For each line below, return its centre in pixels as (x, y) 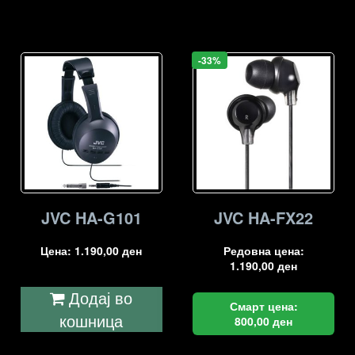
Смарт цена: (263, 306)
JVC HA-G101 (91, 218)
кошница (92, 321)
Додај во (101, 298)
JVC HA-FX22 (264, 218)
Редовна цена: (263, 251)
